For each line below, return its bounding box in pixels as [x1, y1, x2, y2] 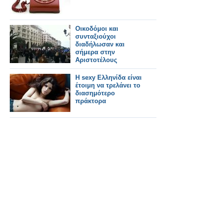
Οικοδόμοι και [75, 25, 118, 32]
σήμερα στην [75, 48, 115, 56]
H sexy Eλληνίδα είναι [75, 74, 142, 81]
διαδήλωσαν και [75, 41, 125, 48]
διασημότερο [75, 89, 115, 97]
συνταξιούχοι [75, 33, 116, 40]
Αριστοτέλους [75, 56, 117, 64]
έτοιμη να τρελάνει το [75, 82, 140, 89]
